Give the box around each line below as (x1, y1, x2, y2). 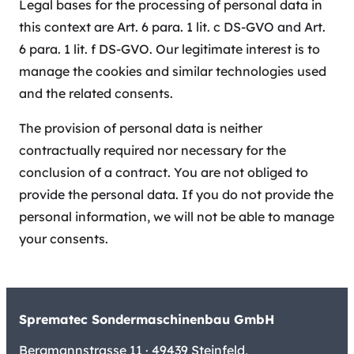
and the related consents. (19, 85, 173, 102)
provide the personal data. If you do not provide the (19, 186, 333, 203)
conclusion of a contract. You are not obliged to (19, 164, 308, 181)
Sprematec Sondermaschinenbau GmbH (19, 311, 274, 328)
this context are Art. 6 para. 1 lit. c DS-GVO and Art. (19, 19, 326, 36)
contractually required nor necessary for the (19, 142, 286, 159)
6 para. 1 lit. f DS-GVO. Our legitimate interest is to (19, 41, 320, 58)
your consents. (19, 231, 108, 247)
